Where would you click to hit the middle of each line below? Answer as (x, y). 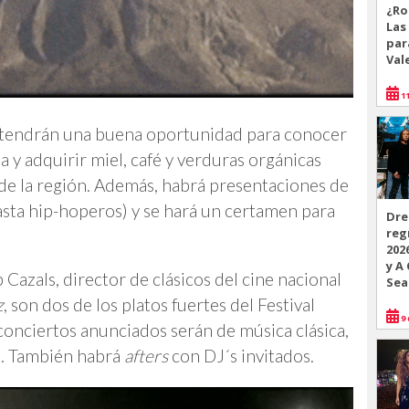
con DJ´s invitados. (241, 356)
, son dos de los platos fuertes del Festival (159, 305)
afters (144, 356)
